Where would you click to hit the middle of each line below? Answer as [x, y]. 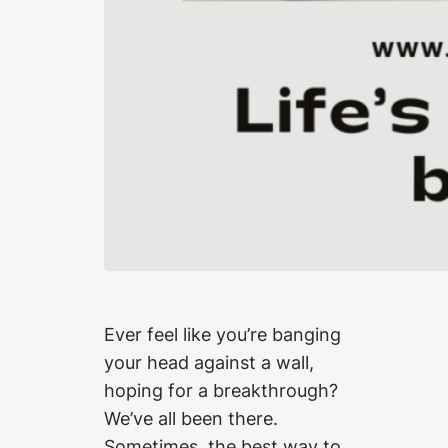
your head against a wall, [209, 362]
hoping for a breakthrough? [221, 390]
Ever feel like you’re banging [222, 334]
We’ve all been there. [191, 418]
